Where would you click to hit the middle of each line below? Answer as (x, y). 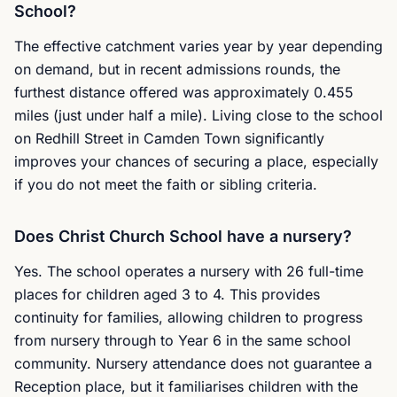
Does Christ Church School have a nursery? (183, 236)
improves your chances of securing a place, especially (196, 161)
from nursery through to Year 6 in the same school (183, 340)
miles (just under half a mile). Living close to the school (198, 115)
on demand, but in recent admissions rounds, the (177, 69)
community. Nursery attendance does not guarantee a (193, 363)
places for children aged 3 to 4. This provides (167, 294)
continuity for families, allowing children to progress (188, 317)
